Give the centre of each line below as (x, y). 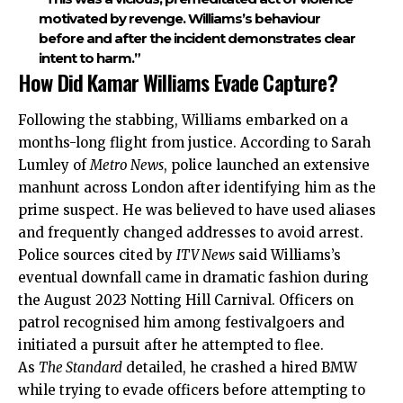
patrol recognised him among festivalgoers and (181, 322)
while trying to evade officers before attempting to (192, 390)
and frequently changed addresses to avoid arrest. (191, 232)
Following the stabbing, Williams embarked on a (183, 120)
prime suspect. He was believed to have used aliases (197, 210)
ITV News (206, 255)
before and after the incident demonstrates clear (197, 39)
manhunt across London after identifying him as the (197, 187)
